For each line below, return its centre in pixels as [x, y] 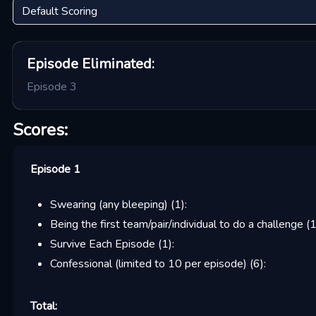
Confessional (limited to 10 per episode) [148, 264]
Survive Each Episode [102, 244]
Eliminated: [116, 64]
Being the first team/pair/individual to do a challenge [176, 224]
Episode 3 [51, 87]
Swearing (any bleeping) [109, 205]
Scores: [40, 130]
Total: [43, 306]
